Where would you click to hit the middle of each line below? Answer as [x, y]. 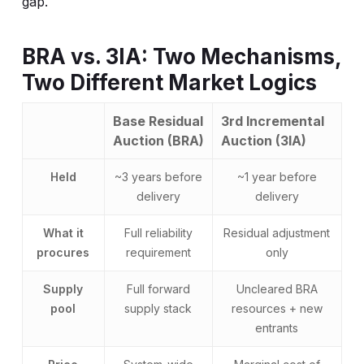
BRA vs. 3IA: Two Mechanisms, [181, 56]
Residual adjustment [277, 233]
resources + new [277, 308]
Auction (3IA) [263, 141]
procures [63, 252]
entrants [277, 328]
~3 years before [158, 177]
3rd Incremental [272, 121]
